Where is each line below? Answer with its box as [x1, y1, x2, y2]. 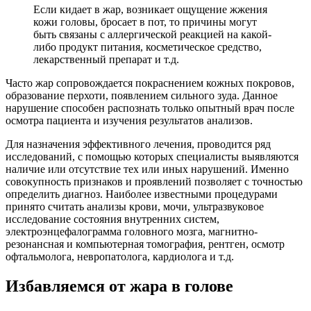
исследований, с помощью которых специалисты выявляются [6, 150, 299, 162]
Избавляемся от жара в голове [6, 276, 233, 295]
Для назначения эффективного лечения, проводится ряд [6, 137, 271, 150]
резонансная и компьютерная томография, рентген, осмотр [6, 237, 285, 250]
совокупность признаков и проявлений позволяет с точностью [6, 175, 303, 187]
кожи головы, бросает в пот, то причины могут [33, 15, 257, 28]
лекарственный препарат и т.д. [33, 53, 179, 65]
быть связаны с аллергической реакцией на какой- [33, 28, 271, 40]
